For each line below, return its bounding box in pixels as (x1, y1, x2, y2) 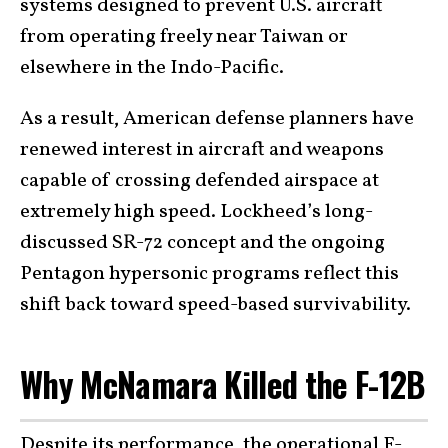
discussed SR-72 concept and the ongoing (20, 228, 385, 257)
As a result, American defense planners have (20, 104, 414, 133)
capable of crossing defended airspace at (20, 166, 379, 195)
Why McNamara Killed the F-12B (20, 358, 425, 409)
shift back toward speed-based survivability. (20, 290, 415, 319)
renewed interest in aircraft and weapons (20, 135, 384, 164)
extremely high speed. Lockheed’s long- (20, 197, 373, 226)
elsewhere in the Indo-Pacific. (20, 53, 284, 82)
